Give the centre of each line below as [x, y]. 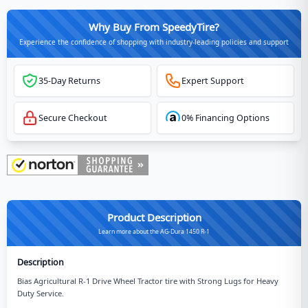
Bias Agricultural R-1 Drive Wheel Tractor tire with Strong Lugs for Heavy [148, 281]
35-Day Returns [69, 80]
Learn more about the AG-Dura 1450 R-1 [154, 232]
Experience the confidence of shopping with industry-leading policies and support [154, 42]
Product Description [154, 217]
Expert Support [212, 80]
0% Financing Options [225, 118]
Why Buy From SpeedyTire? [154, 26]
